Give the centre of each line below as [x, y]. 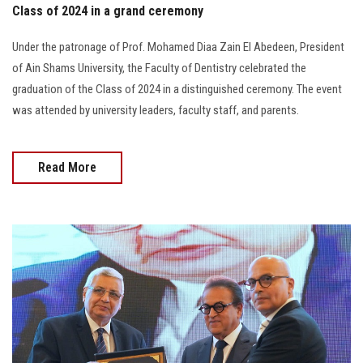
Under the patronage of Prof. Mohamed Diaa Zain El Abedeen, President [178, 47]
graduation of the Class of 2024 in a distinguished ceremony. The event [177, 89]
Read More [67, 167]
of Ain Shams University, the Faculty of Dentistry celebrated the [159, 68]
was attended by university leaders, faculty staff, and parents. [156, 110]
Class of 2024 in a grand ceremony [108, 11]
